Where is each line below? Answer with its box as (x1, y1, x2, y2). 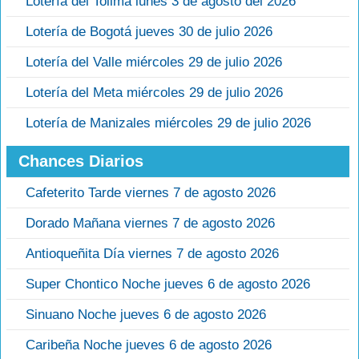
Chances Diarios (18, 152, 143, 171)
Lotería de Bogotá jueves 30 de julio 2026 (26, 24, 272, 40)
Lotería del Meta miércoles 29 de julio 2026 (26, 85, 283, 101)
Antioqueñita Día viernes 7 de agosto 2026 (26, 246, 279, 262)
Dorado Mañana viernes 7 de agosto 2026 (26, 216, 275, 232)
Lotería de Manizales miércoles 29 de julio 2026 (26, 115, 311, 131)
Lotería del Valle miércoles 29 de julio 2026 (26, 54, 282, 71)
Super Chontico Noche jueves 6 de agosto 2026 (26, 276, 310, 292)
